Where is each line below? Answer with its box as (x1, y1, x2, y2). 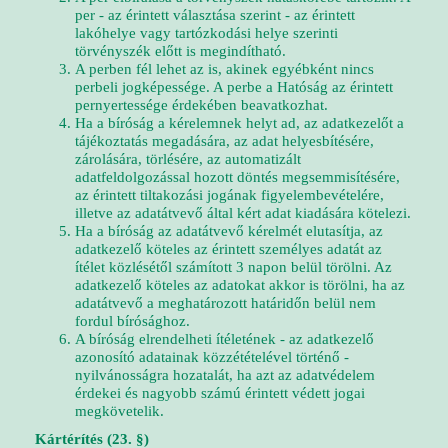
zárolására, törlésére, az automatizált (75, 151, 301, 167)
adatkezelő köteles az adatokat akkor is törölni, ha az (75, 277, 405, 293)
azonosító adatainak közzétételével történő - (75, 349, 349, 365)
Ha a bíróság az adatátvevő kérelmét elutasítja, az (75, 223, 383, 239)
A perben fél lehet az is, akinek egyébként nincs (75, 61, 374, 77)
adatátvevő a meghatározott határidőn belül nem (75, 295, 376, 311)
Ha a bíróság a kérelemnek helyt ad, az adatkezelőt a (75, 115, 404, 131)
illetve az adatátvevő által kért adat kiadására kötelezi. (75, 205, 411, 221)
